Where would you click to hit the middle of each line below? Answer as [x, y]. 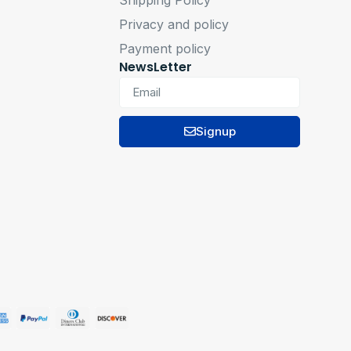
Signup [215, 132]
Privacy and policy [174, 24]
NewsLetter [156, 67]
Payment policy [165, 48]
